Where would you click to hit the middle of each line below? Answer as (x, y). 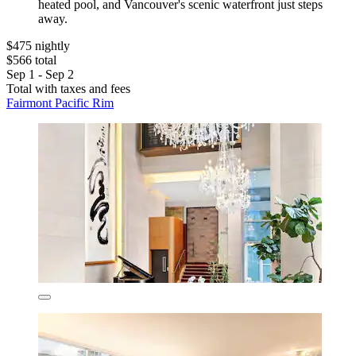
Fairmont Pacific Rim (60, 103)
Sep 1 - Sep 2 (40, 75)
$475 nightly (38, 46)
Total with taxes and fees (68, 89)
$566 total (31, 60)
